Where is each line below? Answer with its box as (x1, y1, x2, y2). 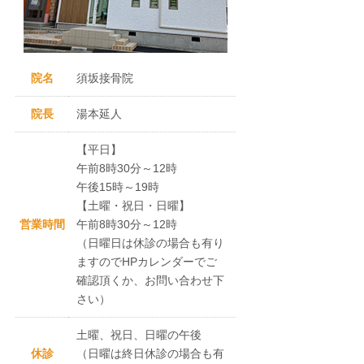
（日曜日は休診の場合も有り (76, 236, 224, 249)
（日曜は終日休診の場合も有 (76, 347, 224, 360)
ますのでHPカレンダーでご (76, 255, 217, 268)
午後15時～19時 (76, 180, 159, 193)
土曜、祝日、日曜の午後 (76, 328, 201, 341)
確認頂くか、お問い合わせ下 (76, 274, 224, 287)
